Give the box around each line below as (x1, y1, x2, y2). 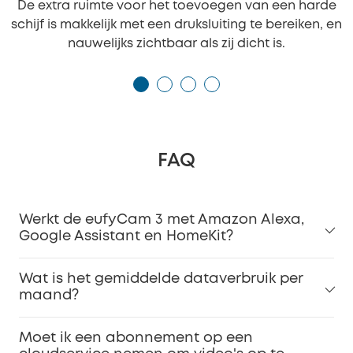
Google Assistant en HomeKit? (19, 230, 233, 243)
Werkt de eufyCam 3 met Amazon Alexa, (19, 214, 304, 227)
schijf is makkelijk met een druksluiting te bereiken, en (11, 19, 342, 32)
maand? (19, 289, 79, 303)
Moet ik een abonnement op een (19, 332, 253, 345)
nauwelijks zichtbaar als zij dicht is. (68, 38, 285, 50)
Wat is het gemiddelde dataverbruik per (19, 273, 303, 286)
